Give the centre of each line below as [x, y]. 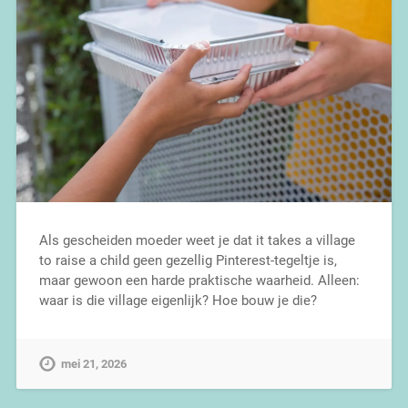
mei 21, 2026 [93, 363]
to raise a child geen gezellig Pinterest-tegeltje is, [188, 260]
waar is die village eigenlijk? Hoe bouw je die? [178, 300]
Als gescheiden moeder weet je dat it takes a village [197, 240]
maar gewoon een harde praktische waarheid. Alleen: [199, 280]
